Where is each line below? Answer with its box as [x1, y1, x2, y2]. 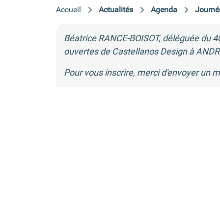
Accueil [56, 4, 81, 14]
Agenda [151, 4, 177, 14]
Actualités [99, 4, 133, 14]
